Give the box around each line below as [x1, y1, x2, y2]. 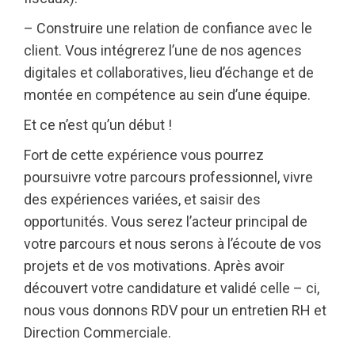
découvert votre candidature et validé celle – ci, [24, 280, 319, 296]
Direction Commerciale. [24, 324, 171, 341]
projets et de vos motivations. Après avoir [24, 258, 284, 274]
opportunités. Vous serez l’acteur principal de [24, 213, 307, 230]
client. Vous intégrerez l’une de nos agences [24, 42, 302, 59]
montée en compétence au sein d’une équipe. [24, 86, 311, 103]
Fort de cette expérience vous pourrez [24, 147, 264, 163]
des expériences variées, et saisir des [24, 191, 261, 208]
